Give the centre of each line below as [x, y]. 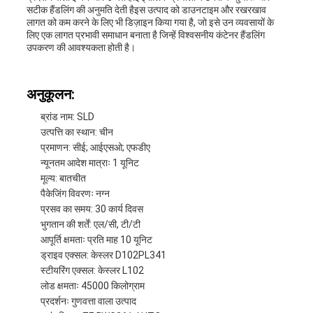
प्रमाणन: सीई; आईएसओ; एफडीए [95, 148]
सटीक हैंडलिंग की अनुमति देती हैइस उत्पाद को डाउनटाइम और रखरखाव [146, 10]
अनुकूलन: [50, 95]
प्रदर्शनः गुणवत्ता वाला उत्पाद [88, 301]
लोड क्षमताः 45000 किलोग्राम [92, 286]
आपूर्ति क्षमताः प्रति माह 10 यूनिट [96, 240]
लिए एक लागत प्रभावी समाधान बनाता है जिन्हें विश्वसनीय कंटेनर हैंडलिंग [145, 35]
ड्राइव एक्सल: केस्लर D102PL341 [103, 255]
